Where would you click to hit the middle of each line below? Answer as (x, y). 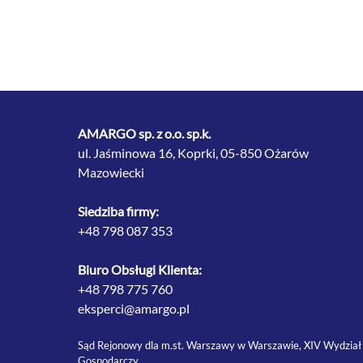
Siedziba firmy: (119, 211)
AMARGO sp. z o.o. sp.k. (145, 133)
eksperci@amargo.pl (134, 308)
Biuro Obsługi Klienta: (140, 269)
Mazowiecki (111, 172)
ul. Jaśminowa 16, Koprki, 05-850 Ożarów (194, 153)
